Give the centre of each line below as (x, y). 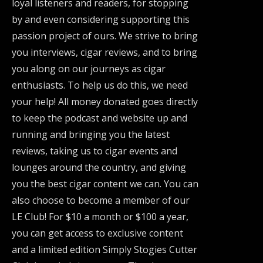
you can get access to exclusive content (97, 233)
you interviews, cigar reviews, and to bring (104, 52)
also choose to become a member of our (101, 200)
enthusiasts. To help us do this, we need (100, 85)
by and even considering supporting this (101, 19)
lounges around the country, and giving (99, 167)
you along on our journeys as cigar (89, 69)
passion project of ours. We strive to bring (105, 36)
